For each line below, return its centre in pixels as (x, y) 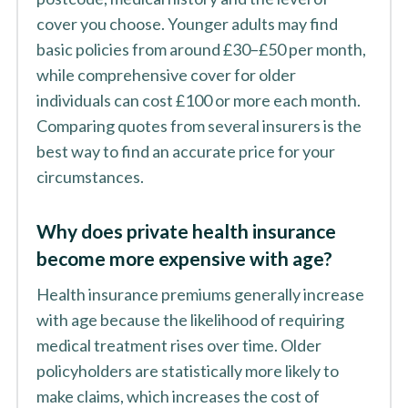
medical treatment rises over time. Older (178, 345)
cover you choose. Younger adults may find (187, 24)
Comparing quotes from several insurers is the (199, 126)
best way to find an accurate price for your (185, 151)
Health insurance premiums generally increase (200, 294)
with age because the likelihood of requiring (190, 320)
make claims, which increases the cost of (178, 396)
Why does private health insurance (186, 231)
